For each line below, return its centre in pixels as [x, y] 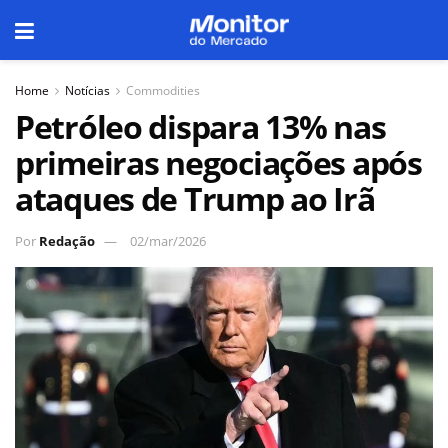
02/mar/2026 [168, 240]
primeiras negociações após [218, 162]
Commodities [163, 90]
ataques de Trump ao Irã [195, 198]
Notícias [87, 90]
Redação [67, 240]
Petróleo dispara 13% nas [200, 126]
